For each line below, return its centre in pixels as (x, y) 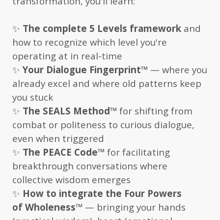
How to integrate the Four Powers (102, 193)
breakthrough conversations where (90, 165)
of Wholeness (44, 207)
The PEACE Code (60, 152)
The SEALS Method (66, 110)
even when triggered (58, 138)
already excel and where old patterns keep (107, 83)
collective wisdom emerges (71, 179)
